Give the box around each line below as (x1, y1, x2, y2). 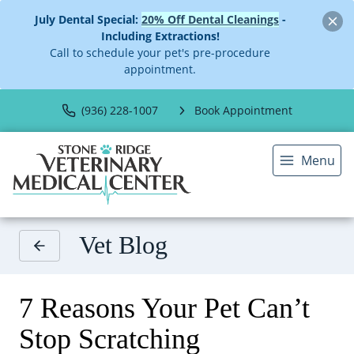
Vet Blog (79, 230, 168, 259)
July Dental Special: (34, 12, 141, 28)
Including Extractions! (100, 28, 220, 44)
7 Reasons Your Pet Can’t (19, 292, 310, 324)
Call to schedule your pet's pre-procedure (50, 45, 271, 61)
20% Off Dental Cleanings (141, 12, 279, 28)
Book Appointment (194, 103, 292, 119)
